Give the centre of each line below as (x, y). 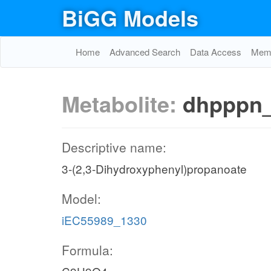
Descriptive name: (114, 147)
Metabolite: (122, 103)
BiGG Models (130, 18)
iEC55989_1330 (104, 220)
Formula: (87, 250)
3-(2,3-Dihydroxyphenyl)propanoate (154, 168)
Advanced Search (145, 52)
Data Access (216, 52)
